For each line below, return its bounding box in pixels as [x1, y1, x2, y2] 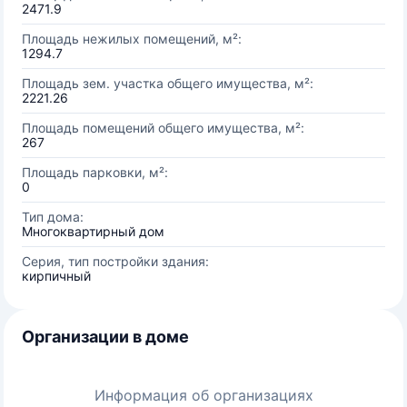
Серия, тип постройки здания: [22, 253, 209, 269]
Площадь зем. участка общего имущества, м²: [22, 75, 313, 91]
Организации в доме [22, 327, 189, 346]
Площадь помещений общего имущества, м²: [22, 120, 304, 135]
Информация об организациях [94, 386, 313, 404]
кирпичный [22, 268, 91, 283]
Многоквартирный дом [22, 223, 164, 239]
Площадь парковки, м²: [22, 164, 168, 180]
